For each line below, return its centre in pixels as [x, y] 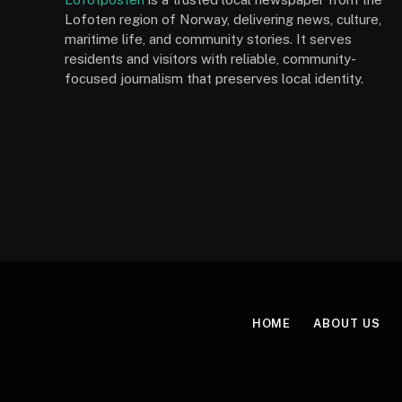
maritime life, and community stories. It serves [208, 39]
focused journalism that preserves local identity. [214, 79]
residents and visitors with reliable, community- [210, 59]
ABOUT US [347, 323]
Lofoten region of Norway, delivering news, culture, [223, 19]
